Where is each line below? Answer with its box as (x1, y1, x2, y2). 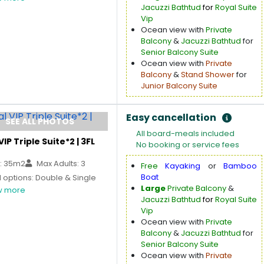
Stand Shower (181, 69, 235, 80)
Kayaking (165, 160, 201, 171)
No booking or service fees (136, 139, 239, 150)
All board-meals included (136, 128, 235, 139)
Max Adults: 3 (35, 158, 85, 169)
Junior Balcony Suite (141, 80, 217, 91)
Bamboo (223, 160, 258, 171)
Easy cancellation (126, 111, 216, 124)
